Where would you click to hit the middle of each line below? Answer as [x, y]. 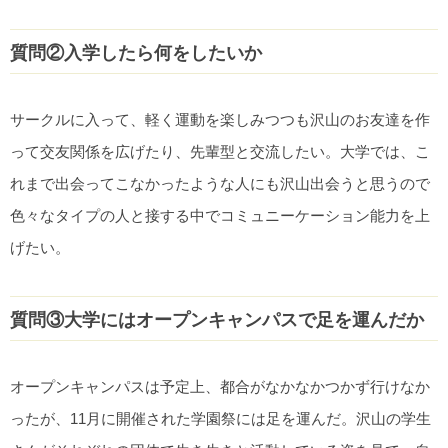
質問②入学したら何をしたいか [136, 53]
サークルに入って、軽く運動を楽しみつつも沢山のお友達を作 [220, 120]
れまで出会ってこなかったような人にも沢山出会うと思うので [220, 184]
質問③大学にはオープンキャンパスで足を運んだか [217, 320]
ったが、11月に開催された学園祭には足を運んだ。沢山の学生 [220, 419]
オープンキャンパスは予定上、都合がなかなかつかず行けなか [220, 387]
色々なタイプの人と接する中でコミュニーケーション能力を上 [220, 216]
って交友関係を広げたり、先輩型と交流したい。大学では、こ [220, 152]
